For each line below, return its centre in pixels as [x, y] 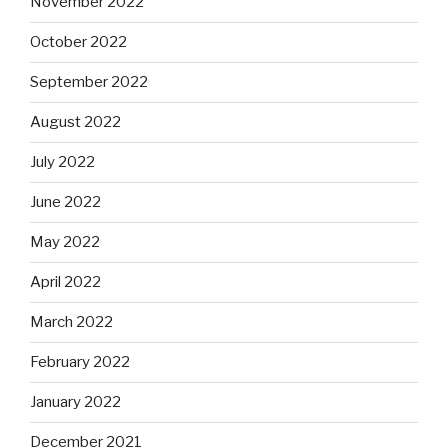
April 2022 [65, 282]
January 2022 [75, 402]
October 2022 [78, 42]
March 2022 [71, 322]
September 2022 [89, 82]
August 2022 [75, 122]
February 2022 [80, 362]
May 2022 [65, 242]
